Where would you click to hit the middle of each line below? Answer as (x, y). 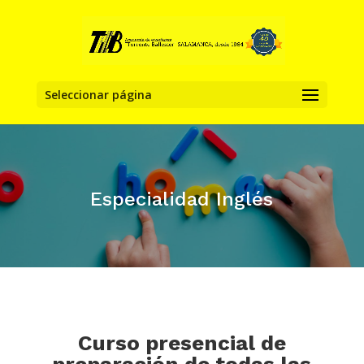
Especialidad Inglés (182, 199)
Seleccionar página (98, 95)
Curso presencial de (182, 343)
